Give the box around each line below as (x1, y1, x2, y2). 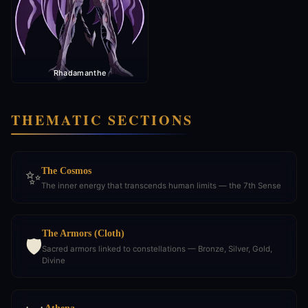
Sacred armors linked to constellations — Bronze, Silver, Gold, (42, 243, 272, 254)
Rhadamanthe (53, 68, 107, 78)
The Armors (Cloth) (42, 228, 124, 239)
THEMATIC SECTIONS (11, 110, 193, 131)
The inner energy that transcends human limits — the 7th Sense (41, 181, 281, 191)
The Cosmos (41, 164, 91, 176)
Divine (42, 255, 65, 265)
